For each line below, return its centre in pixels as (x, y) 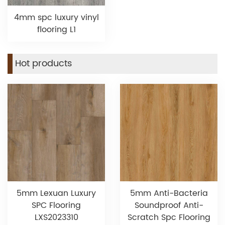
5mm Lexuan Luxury (56, 194)
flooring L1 (56, 30)
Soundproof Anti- (169, 206)
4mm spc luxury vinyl (56, 18)
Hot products (43, 64)
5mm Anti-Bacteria (169, 194)
